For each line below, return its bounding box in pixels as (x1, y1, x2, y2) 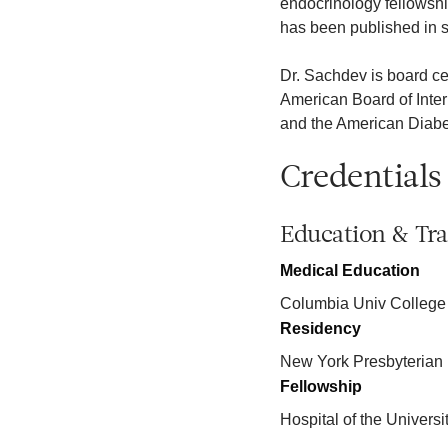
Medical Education (280, 261, 420, 279)
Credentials (280, 162, 442, 195)
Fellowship (280, 377, 362, 395)
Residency (280, 319, 361, 337)
